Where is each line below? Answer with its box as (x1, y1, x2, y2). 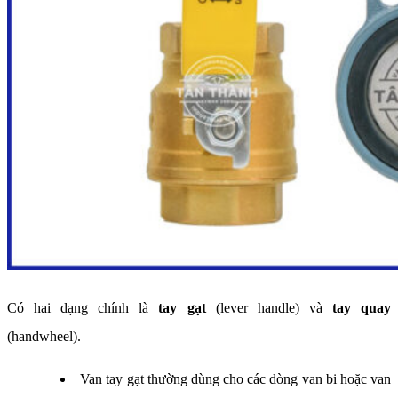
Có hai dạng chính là (7, 300, 159, 316)
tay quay (331, 300, 392, 316)
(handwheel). (7, 329, 81, 345)
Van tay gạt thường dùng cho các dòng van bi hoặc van (80, 371, 392, 387)
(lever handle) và (205, 300, 332, 316)
